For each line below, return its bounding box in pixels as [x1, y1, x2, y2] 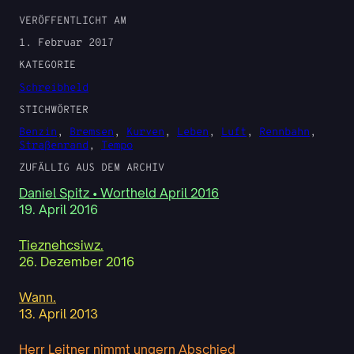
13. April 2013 [19, 306, 98, 322]
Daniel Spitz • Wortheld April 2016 [19, 185, 219, 201]
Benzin [19, 126, 57, 140]
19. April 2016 [19, 201, 98, 217]
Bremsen [70, 126, 114, 140]
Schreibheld [19, 81, 88, 95]
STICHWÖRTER [19, 103, 88, 117]
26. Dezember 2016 [19, 254, 134, 269]
